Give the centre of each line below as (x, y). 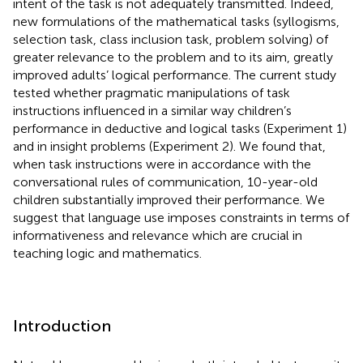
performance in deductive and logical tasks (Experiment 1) (180, 128)
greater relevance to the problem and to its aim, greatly (173, 57)
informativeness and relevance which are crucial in (158, 235)
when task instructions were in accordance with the (162, 164)
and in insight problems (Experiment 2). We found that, (169, 146)
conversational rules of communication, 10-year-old (165, 181)
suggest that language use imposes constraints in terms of (181, 217)
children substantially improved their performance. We (169, 199)
